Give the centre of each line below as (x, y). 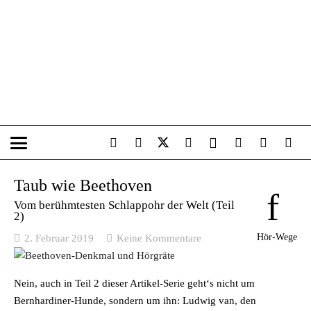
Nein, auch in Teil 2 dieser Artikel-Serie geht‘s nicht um (134, 283)
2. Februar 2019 (59, 238)
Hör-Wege (277, 237)
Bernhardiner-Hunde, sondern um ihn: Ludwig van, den (135, 300)
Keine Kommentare (159, 238)
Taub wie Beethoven (83, 185)
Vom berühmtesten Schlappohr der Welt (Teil (124, 205)
